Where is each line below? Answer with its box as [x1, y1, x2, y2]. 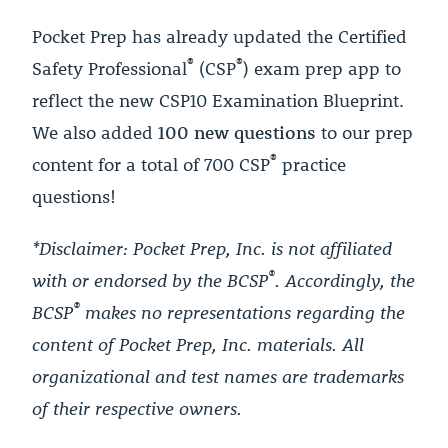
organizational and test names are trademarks [32, 365, 404, 388]
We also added [32, 121, 158, 144]
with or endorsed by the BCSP [32, 269, 268, 292]
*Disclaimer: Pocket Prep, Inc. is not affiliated [32, 237, 392, 260]
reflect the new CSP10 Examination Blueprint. [32, 89, 404, 112]
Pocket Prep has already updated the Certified [32, 25, 407, 48]
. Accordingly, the [275, 269, 415, 292]
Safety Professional [32, 57, 187, 80]
